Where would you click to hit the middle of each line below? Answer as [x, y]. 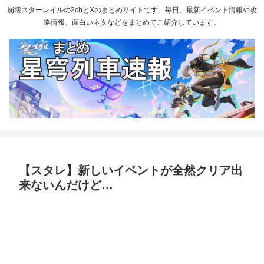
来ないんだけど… [66, 185]
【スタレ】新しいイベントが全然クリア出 [131, 170]
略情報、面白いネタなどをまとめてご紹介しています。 [132, 23]
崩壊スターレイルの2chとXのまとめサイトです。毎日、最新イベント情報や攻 [132, 10]
